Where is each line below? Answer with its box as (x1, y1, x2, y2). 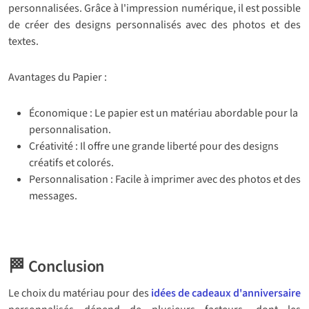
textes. (8, 34, 39, 50)
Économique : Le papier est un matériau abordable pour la (29, 106, 298, 121)
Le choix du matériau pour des (8, 286, 151, 301)
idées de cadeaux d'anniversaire (150, 286, 301, 301)
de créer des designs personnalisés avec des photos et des (8, 17, 301, 33)
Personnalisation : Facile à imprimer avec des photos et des (29, 172, 301, 188)
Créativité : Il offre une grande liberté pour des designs (29, 139, 279, 154)
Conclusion (28, 255, 105, 279)
